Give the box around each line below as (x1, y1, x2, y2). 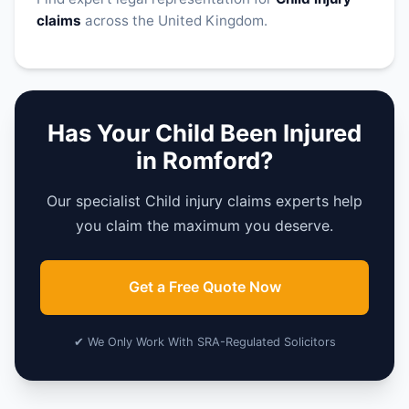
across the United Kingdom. (81, 12, 267, 30)
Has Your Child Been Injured (47, 118, 362, 147)
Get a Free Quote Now (128, 278, 281, 297)
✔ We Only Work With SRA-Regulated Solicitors (73, 334, 336, 349)
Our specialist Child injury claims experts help (47, 191, 362, 210)
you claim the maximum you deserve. (76, 215, 333, 235)
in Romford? (136, 145, 273, 174)
